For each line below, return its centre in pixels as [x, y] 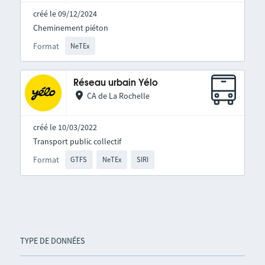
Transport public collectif [77, 142]
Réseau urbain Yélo [115, 83]
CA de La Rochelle [118, 96]
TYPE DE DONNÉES [52, 240]
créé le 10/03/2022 [65, 127]
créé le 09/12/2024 [65, 13]
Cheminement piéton [70, 28]
